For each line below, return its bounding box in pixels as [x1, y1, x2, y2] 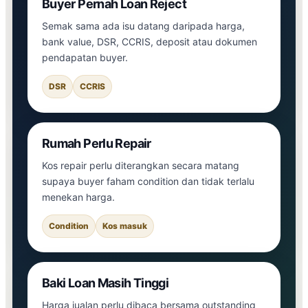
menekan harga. [42, 190, 115, 203]
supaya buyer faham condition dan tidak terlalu [42, 175, 254, 187]
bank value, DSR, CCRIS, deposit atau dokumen [42, 35, 257, 47]
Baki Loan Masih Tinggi [42, 275, 169, 290]
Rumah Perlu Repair [42, 135, 151, 151]
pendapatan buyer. [42, 51, 128, 63]
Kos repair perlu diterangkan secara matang [42, 159, 239, 171]
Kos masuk [102, 220, 147, 231]
